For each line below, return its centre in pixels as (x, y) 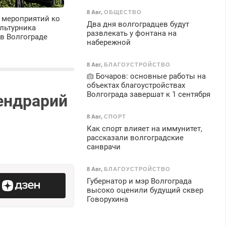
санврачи (103, 147)
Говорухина (107, 199)
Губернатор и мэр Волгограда (139, 181)
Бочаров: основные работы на (150, 76)
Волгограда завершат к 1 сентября (148, 95)
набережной (108, 42)
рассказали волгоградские (135, 137)
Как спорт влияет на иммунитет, (144, 128)
